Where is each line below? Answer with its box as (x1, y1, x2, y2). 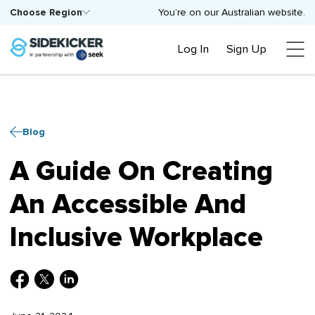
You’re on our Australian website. (158, 6, 305, 18)
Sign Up (226, 42, 267, 56)
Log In (177, 42, 210, 56)
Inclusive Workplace (10, 224, 263, 252)
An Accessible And (10, 191, 246, 219)
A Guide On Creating (10, 158, 273, 186)
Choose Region (10, 6, 82, 18)
